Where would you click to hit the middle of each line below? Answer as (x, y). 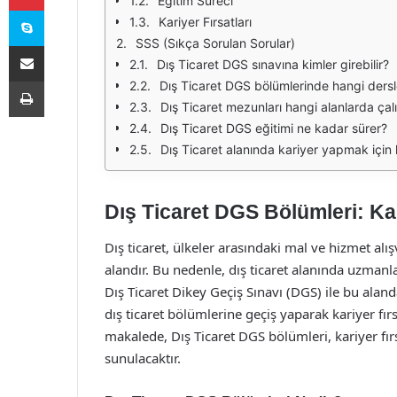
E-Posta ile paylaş (61, 45)
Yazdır (60, 81)
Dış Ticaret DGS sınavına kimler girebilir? (273, 64)
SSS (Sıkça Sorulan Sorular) (215, 43)
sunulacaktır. (143, 358)
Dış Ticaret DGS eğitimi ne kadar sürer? (274, 128)
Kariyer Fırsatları (205, 22)
